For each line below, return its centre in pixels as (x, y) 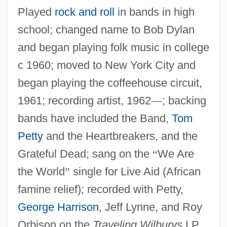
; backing (184, 100)
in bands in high (154, 12)
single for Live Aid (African (135, 171)
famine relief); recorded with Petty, (100, 189)
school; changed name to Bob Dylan (106, 29)
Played (36, 12)
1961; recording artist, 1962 (84, 100)
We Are (176, 154)
